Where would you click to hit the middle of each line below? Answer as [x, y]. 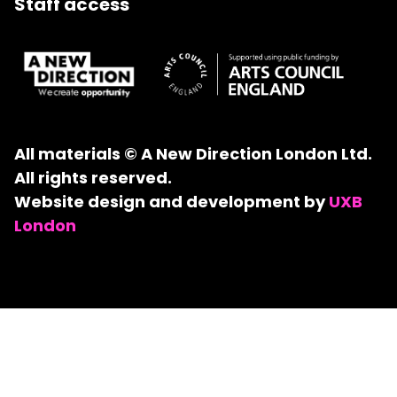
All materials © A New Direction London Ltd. [193, 154]
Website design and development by [171, 202]
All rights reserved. [93, 178]
